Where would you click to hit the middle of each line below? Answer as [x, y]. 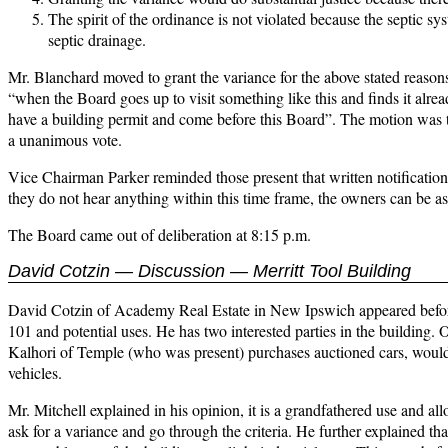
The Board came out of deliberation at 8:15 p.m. [159, 235]
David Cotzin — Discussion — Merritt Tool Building [209, 271]
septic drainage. [97, 40]
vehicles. [35, 373]
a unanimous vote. [65, 140]
